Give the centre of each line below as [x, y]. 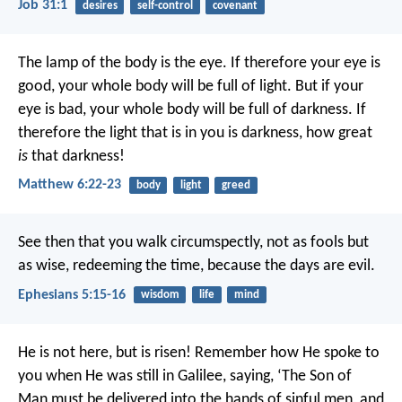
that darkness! [76, 157]
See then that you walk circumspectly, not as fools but [193, 243]
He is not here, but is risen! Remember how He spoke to [199, 353]
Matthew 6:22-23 [70, 185]
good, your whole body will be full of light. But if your [191, 87]
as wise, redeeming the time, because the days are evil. [197, 267]
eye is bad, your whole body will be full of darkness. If [192, 110]
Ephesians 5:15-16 [72, 295]
